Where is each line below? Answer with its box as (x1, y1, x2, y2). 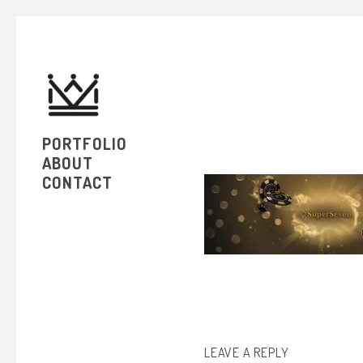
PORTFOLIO (42, 133, 127, 155)
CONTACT (42, 172, 113, 194)
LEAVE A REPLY (204, 344, 289, 361)
